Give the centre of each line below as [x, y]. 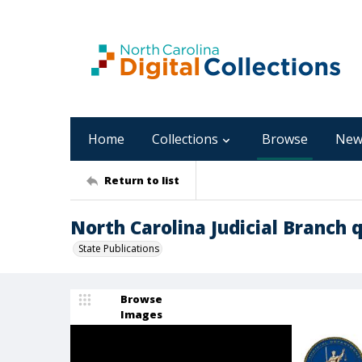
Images [141, 314]
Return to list [142, 180]
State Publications [119, 248]
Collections [185, 139]
